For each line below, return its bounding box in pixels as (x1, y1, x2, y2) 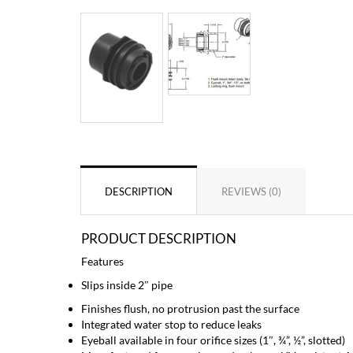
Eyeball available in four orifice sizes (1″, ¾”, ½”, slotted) (81, 333, 345, 347)
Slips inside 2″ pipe (81, 277, 173, 292)
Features (81, 254, 124, 268)
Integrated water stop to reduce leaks (81, 317, 262, 331)
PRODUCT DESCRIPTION (81, 229, 236, 247)
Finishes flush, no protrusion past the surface (81, 301, 299, 315)
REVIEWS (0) (221, 184, 281, 198)
